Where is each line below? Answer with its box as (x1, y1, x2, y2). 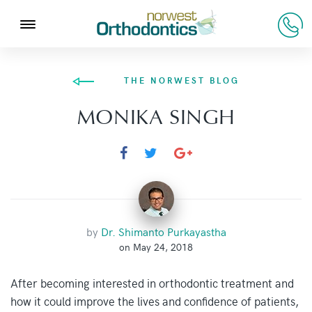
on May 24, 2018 (119, 240, 193, 253)
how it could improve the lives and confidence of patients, (10, 292, 299, 309)
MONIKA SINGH (76, 104, 236, 131)
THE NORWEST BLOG (124, 74, 240, 86)
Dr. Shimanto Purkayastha (100, 224, 226, 239)
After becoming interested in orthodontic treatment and (10, 274, 294, 291)
